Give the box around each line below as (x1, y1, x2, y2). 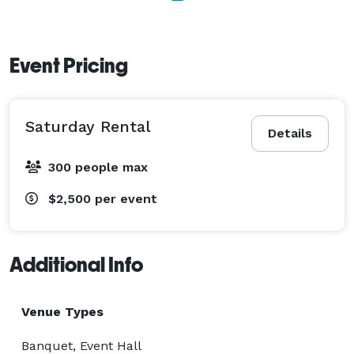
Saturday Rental (25, 116, 151, 136)
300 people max (48, 159, 148, 175)
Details (268, 125, 312, 141)
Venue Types (21, 303, 104, 319)
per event (95, 190, 157, 206)
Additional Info (9, 252, 143, 277)
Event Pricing (9, 53, 128, 77)
